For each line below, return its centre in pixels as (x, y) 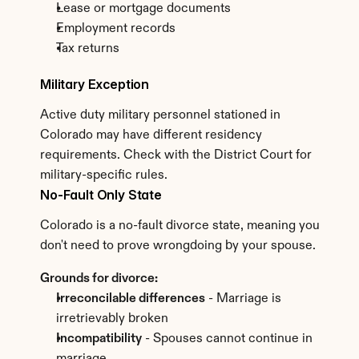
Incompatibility (99, 339)
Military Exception (95, 84)
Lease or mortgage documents (143, 9)
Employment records (116, 29)
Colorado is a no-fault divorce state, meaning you (180, 226)
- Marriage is (243, 299)
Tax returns (88, 49)
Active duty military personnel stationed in (160, 115)
